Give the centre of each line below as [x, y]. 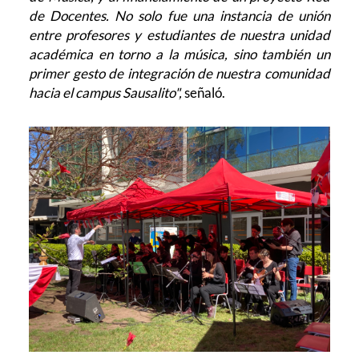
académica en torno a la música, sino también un [179, 54]
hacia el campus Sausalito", [106, 92]
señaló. [205, 92]
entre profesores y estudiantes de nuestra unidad [179, 34]
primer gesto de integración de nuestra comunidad [179, 73]
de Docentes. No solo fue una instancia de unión [179, 15]
